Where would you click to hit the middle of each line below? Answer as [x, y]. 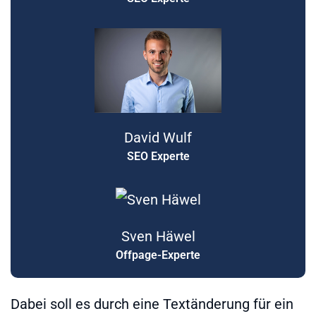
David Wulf [158, 138]
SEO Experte [158, 157]
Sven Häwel [158, 236]
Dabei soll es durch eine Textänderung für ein [152, 304]
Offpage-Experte [158, 255]
